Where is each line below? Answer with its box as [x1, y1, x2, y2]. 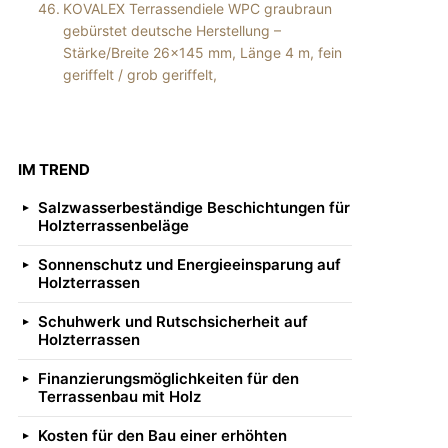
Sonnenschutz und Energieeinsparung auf [38, 254, 341, 274]
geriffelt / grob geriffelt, [62, 65, 217, 83]
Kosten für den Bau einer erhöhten [38, 425, 287, 445]
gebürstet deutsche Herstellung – [62, 21, 281, 39]
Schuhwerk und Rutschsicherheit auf [38, 311, 308, 331]
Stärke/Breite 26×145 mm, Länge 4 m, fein [62, 43, 342, 61]
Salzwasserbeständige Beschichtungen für [38, 197, 350, 217]
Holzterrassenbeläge [38, 215, 189, 235]
